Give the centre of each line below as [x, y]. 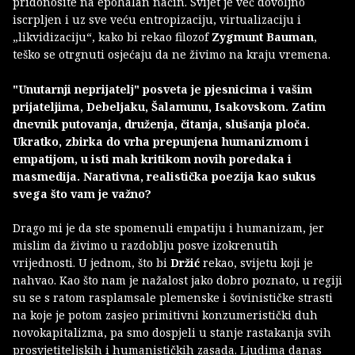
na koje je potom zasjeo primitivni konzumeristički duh [165, 315]
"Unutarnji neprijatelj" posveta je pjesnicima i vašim [162, 90]
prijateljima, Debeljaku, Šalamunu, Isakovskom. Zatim [169, 107]
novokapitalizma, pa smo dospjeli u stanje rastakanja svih [172, 333]
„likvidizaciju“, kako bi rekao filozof [112, 37]
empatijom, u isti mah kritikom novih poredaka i [152, 159]
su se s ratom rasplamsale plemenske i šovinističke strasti [173, 298]
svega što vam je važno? [82, 194]
